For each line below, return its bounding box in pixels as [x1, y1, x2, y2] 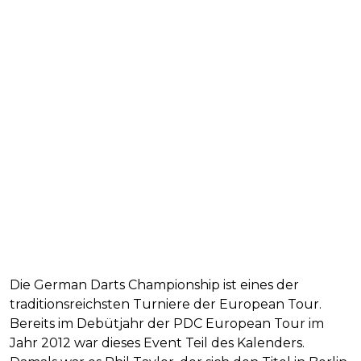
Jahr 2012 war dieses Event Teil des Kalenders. [10, 335, 305, 351]
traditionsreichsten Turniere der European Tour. [10, 297, 322, 313]
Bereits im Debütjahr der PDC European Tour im [10, 316, 324, 332]
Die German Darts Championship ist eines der [10, 277, 299, 293]
